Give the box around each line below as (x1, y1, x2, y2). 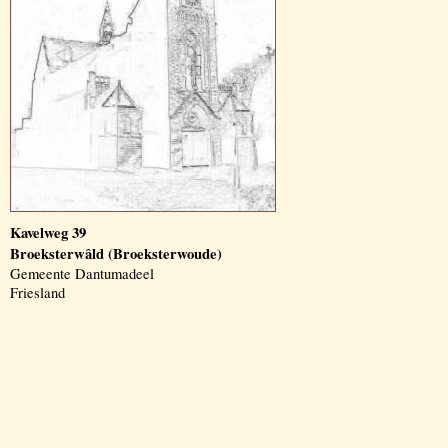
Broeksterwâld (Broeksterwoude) (10, 243, 222, 264)
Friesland (10, 283, 65, 302)
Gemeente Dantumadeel (10, 264, 154, 283)
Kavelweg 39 (10, 222, 86, 243)
